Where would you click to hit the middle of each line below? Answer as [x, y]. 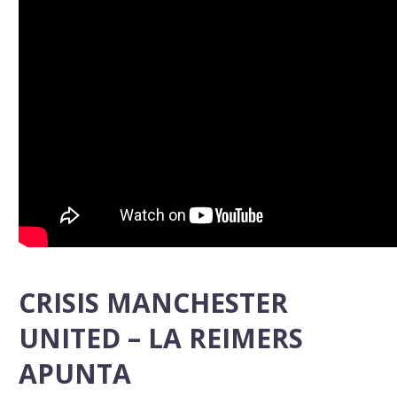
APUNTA [75, 373]
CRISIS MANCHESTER [153, 302]
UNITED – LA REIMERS [161, 338]
